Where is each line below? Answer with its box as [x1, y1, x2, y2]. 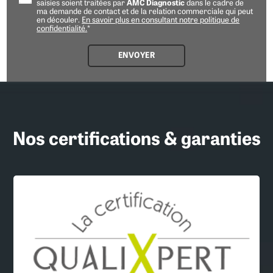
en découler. [37, 16, 82, 25]
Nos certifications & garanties [12, 132, 261, 150]
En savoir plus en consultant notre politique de [82, 16, 240, 25]
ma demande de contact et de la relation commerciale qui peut [37, 8, 253, 16]
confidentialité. [37, 25, 88, 34]
